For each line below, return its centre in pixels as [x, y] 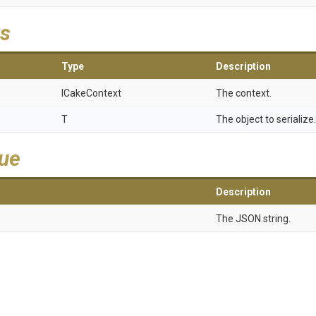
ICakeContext [91, 93]
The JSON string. [253, 219]
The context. [244, 93]
